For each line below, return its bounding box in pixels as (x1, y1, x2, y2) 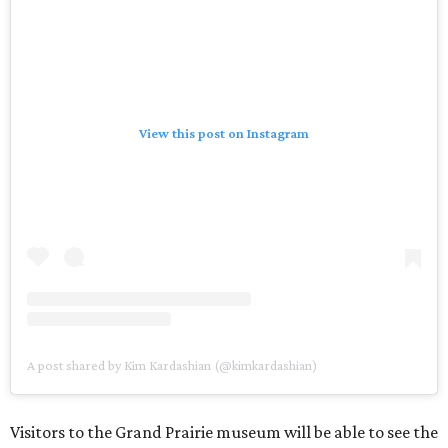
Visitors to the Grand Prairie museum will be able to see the (10, 421, 438, 442)
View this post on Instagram (139, 124, 309, 141)
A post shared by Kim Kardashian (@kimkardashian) (27, 356, 317, 373)
